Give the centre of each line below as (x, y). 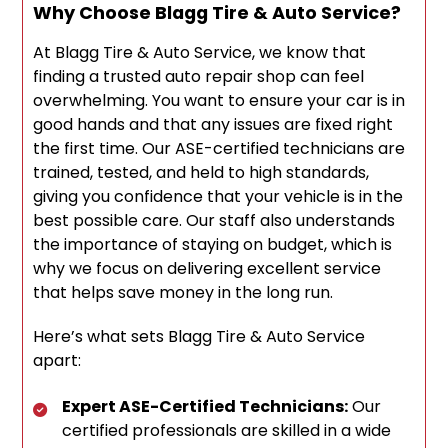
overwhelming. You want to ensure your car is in (219, 101)
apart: (57, 361)
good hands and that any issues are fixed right (213, 125)
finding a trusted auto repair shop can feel (199, 77)
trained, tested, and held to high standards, (201, 173)
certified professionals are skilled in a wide (227, 431)
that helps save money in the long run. (183, 293)
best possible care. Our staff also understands (214, 221)
